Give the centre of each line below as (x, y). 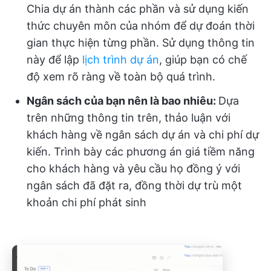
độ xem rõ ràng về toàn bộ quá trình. (121, 77)
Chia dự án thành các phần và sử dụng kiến (138, 9)
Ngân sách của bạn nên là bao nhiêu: (122, 101)
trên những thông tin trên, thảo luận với (129, 118)
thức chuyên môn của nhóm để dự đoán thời (141, 26)
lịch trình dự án (121, 60)
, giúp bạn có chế (203, 60)
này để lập (54, 60)
